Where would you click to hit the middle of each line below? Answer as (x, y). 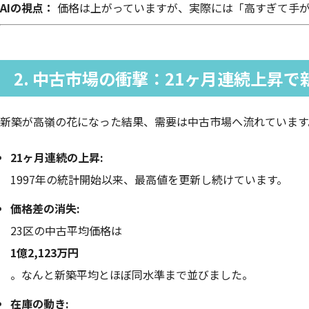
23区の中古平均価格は (66, 231)
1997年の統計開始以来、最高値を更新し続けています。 (149, 180)
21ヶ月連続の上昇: (57, 158)
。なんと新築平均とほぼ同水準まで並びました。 (132, 275)
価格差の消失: (45, 209)
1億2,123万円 (44, 253)
